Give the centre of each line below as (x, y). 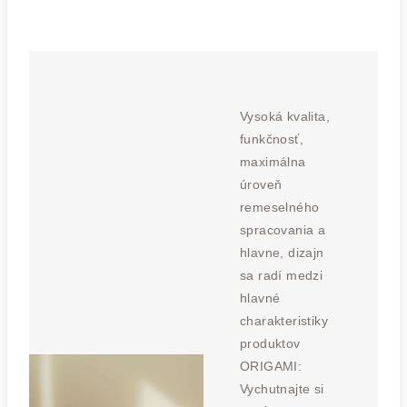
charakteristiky (284, 321)
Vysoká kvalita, (285, 116)
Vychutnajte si (282, 389)
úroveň (261, 184)
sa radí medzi (282, 275)
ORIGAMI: (271, 366)
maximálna (273, 162)
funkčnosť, (272, 139)
